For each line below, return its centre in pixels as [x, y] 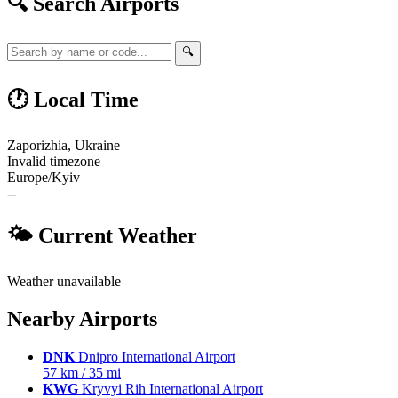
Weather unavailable [64, 282]
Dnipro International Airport [155, 356]
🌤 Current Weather [102, 236]
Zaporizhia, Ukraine [64, 146]
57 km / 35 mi [82, 372]
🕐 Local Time [73, 100]
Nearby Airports [82, 319]
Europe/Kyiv [44, 178]
